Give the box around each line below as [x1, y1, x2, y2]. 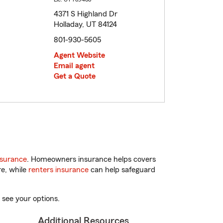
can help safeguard [89, 166, 155, 174]
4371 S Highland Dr [54, 10, 117, 18]
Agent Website [54, 51, 105, 60]
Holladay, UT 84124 [54, 20, 117, 29]
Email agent [54, 62, 95, 70]
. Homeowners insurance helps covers [27, 155, 156, 164]
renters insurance [28, 166, 89, 174]
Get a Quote [54, 72, 96, 81]
